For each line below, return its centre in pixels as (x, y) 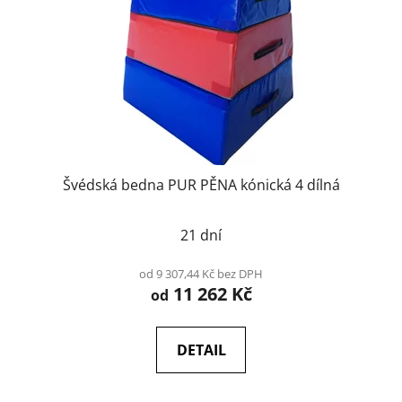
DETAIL (201, 350)
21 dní (201, 235)
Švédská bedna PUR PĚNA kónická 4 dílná (201, 184)
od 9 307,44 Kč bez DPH (201, 273)
